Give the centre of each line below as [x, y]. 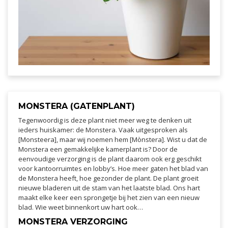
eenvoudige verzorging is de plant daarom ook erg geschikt [110, 159]
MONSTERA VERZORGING [73, 221]
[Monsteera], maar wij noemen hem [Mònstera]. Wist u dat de [113, 139]
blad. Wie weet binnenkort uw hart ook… [81, 207]
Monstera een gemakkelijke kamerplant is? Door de [98, 149]
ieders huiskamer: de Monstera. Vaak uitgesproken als [103, 130]
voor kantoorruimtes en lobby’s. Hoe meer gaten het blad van [113, 168]
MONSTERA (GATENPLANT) [77, 106]
